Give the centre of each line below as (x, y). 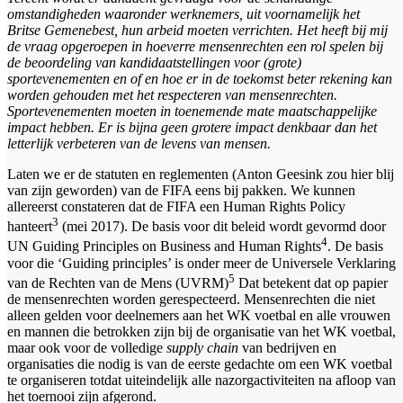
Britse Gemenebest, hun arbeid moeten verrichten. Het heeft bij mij (197, 31)
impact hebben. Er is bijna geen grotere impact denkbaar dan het (192, 128)
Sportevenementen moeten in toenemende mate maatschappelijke (192, 112)
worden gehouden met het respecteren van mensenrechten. (172, 95)
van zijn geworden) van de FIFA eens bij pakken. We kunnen (181, 191)
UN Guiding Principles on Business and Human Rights (164, 246)
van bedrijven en (287, 348)
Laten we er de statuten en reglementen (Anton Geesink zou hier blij (201, 175)
